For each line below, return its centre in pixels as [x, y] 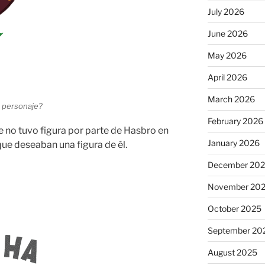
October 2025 [234, 209]
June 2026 [227, 34]
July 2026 [226, 12]
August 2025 [232, 253]
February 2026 [235, 121]
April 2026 [227, 77]
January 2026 [233, 143]
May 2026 [227, 56]
